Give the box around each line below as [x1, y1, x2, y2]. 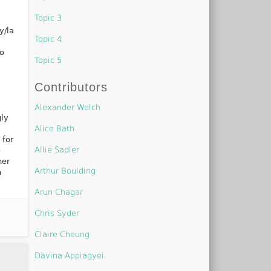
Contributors [34, 80, 108, 94]
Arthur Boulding [34, 166, 96, 175]
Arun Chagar [34, 187, 83, 197]
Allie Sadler [34, 145, 80, 154]
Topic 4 [34, 34, 62, 44]
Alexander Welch [34, 102, 101, 112]
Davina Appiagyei [34, 250, 105, 260]
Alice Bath [34, 123, 75, 133]
